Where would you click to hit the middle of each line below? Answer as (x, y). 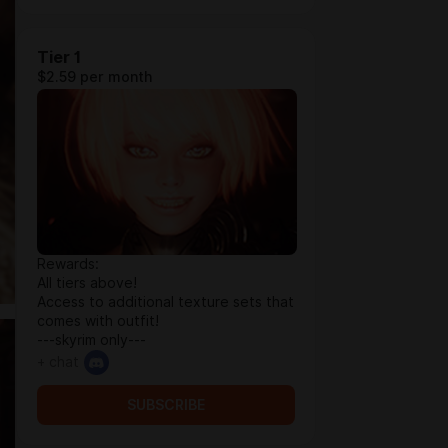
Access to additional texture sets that (165, 302)
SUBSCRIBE (166, 405)
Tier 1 (59, 57)
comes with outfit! (98, 321)
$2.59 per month (94, 77)
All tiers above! (87, 283)
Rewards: (68, 264)
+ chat (58, 362)
